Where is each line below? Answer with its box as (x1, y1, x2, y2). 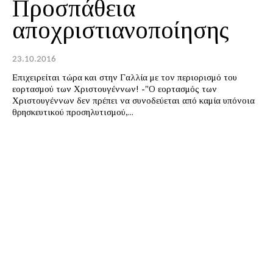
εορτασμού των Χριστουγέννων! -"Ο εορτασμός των (12, 83, 217, 94)
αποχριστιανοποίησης (12, 16, 229, 44)
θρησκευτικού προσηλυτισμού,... (12, 107, 133, 117)
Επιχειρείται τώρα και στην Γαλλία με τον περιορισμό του (12, 72, 237, 82)
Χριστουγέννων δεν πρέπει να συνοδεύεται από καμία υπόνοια (12, 95, 255, 105)
